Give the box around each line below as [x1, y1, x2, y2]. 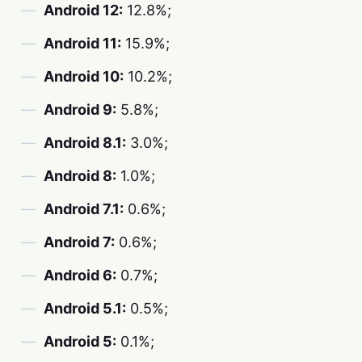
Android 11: [44, 34, 121, 52]
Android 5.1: [44, 299, 126, 317]
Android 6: [44, 266, 116, 284]
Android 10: [44, 67, 124, 85]
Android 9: [44, 100, 116, 118]
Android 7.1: [44, 200, 124, 217]
